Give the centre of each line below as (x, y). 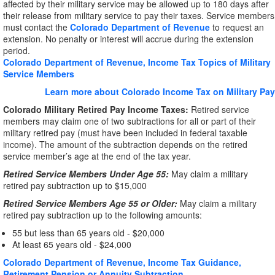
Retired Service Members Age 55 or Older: (91, 203)
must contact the (37, 27)
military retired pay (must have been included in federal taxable (125, 133)
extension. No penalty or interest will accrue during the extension (128, 39)
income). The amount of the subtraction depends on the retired (125, 144)
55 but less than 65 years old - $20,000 (88, 233)
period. (17, 50)
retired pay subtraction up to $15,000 (75, 185)
